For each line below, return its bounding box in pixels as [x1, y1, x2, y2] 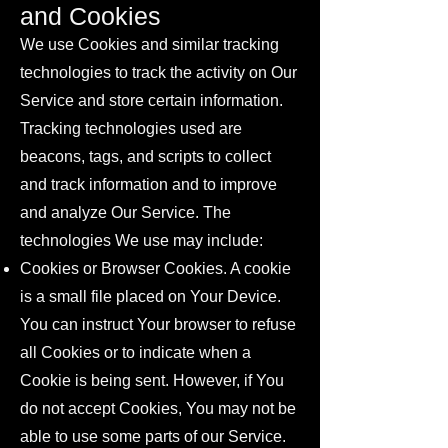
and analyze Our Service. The [20, 204, 231, 221]
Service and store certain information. [20, 92, 283, 109]
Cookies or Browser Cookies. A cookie [20, 260, 291, 277]
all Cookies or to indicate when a [20, 344, 251, 361]
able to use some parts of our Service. [20, 428, 286, 445]
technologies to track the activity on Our [20, 64, 297, 81]
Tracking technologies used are [20, 120, 242, 137]
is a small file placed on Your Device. [20, 288, 281, 305]
